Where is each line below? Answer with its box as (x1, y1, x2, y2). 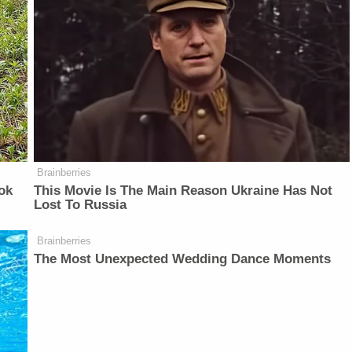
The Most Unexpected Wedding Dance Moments (34, 251, 332, 267)
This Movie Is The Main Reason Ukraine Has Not (34, 183, 333, 199)
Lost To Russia (34, 197, 127, 213)
